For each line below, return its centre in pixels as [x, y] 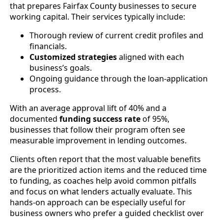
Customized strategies [73, 57]
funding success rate [100, 119]
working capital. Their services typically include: [97, 16]
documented [35, 119]
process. [45, 89]
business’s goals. [61, 68]
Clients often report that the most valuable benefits [105, 159]
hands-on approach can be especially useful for [98, 202]
